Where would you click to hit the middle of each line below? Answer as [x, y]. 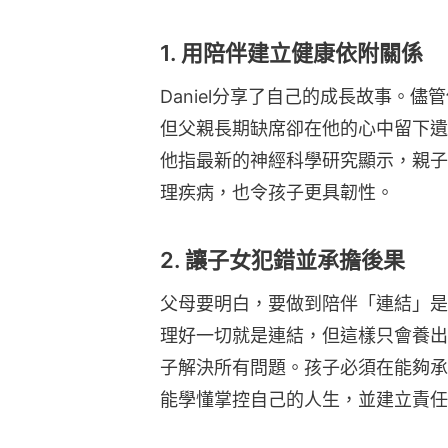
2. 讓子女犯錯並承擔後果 [282, 260]
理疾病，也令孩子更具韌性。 [277, 192]
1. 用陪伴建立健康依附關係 [291, 53]
